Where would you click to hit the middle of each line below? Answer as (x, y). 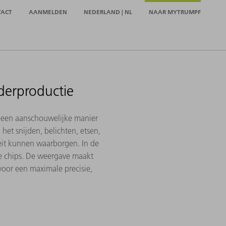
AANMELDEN (48, 12)
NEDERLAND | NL (108, 12)
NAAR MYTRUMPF (175, 12)
